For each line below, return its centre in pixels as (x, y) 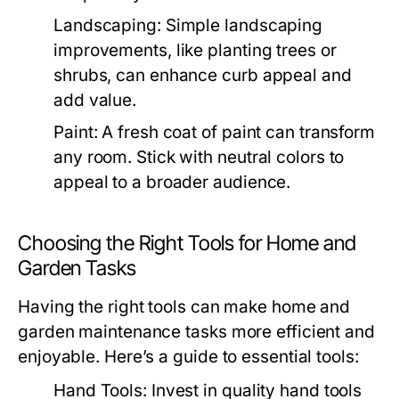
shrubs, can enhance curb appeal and (203, 75)
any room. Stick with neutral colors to (199, 157)
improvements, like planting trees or (195, 50)
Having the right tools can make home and (184, 307)
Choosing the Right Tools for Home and (187, 243)
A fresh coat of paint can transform (236, 132)
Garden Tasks (77, 268)
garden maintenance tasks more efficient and (196, 332)
